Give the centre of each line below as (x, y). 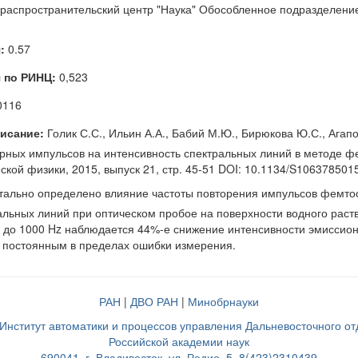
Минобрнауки (223, 301)
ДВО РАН (154, 301)
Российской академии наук (179, 341)
